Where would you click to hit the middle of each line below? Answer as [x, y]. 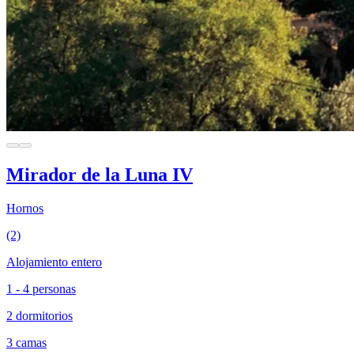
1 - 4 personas [41, 288]
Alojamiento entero [54, 262]
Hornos [25, 208]
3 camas [26, 342]
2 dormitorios [40, 315]
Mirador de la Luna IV [100, 175]
